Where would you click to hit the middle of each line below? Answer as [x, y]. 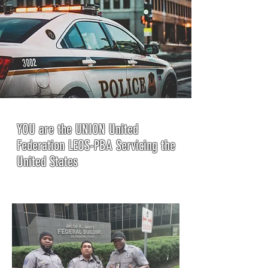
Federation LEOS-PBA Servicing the [96, 146]
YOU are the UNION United [77, 130]
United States [47, 162]
